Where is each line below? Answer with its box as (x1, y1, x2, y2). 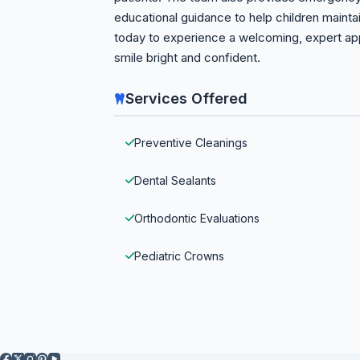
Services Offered (125, 90, 247, 107)
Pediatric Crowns (134, 249, 224, 263)
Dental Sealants (134, 174, 216, 187)
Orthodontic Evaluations (134, 211, 260, 225)
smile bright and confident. (114, 50, 260, 65)
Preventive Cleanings (134, 136, 247, 149)
